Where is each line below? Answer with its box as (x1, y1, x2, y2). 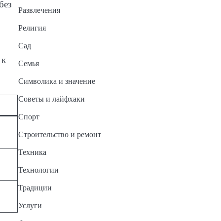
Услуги (18, 200, 42, 212)
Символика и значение (18, 75, 95, 87)
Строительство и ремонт (18, 129, 101, 141)
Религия (18, 22, 46, 34)
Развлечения (18, 4, 60, 16)
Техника (18, 147, 46, 158)
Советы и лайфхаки (18, 93, 85, 105)
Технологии (18, 164, 59, 176)
